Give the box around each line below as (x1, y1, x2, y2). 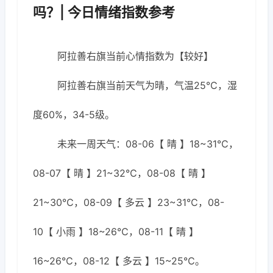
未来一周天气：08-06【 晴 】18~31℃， (57, 138, 238, 150)
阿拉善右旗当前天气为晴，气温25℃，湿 (57, 79, 237, 91)
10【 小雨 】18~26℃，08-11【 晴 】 (33, 225, 199, 238)
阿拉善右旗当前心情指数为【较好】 (57, 50, 213, 62)
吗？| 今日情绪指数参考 (33, 4, 175, 20)
